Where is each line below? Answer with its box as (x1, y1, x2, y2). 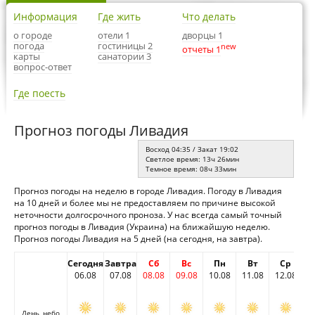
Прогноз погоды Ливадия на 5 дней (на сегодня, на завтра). (14, 233, 262, 245)
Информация (13, 10, 77, 23)
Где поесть (13, 86, 65, 100)
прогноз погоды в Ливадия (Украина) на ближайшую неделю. (14, 221, 270, 233)
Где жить (98, 10, 141, 23)
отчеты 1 (182, 43, 221, 56)
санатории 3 (98, 50, 151, 63)
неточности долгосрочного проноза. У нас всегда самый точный (14, 209, 282, 221)
